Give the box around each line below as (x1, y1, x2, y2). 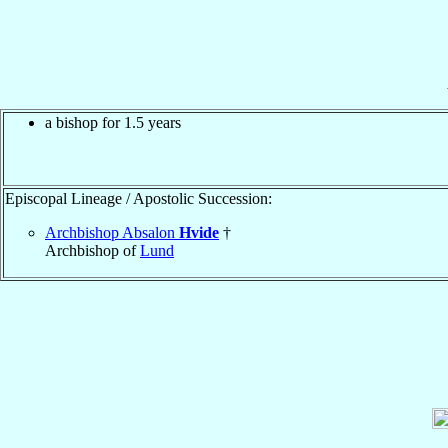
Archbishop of (45, 241, 140, 259)
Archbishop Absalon (45, 223, 179, 241)
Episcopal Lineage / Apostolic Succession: (5, 189, 272, 207)
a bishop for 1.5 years (45, 113, 181, 131)
